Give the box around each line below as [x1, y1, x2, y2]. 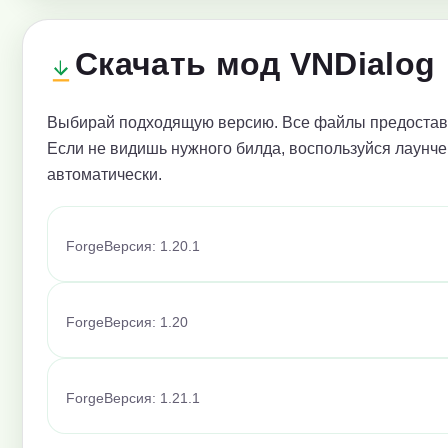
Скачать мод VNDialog [75, 46, 436, 83]
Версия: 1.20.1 [104, 239, 200, 255]
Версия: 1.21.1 [104, 391, 200, 407]
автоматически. [47, 166, 162, 184]
